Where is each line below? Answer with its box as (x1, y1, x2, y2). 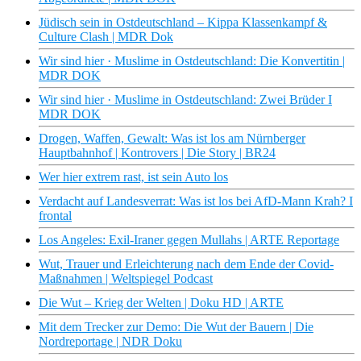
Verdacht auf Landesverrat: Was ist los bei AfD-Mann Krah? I (39, 194, 353, 209)
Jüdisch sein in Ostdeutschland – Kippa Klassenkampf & (39, 15, 327, 30)
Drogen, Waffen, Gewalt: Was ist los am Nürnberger (39, 131, 305, 146)
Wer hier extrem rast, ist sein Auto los (39, 170, 228, 185)
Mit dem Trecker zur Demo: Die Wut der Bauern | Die (39, 320, 313, 334)
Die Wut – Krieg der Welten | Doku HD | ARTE (39, 296, 284, 310)
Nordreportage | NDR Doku (39, 334, 182, 349)
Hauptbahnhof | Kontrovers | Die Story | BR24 (39, 146, 276, 160)
